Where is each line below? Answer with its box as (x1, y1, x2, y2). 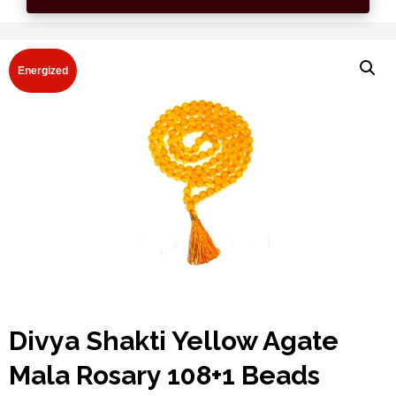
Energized (18, 65, 68, 78)
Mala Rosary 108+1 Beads (9, 360, 320, 392)
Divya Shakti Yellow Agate (9, 325, 339, 357)
